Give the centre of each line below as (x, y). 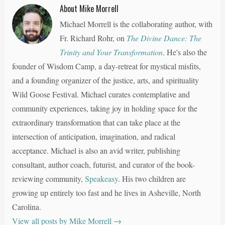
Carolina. (26, 206)
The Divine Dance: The (164, 38)
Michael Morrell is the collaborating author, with (136, 24)
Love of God (31, 14)
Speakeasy (101, 178)
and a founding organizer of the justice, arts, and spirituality (105, 80)
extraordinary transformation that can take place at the (96, 122)
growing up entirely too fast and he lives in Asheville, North (106, 192)
